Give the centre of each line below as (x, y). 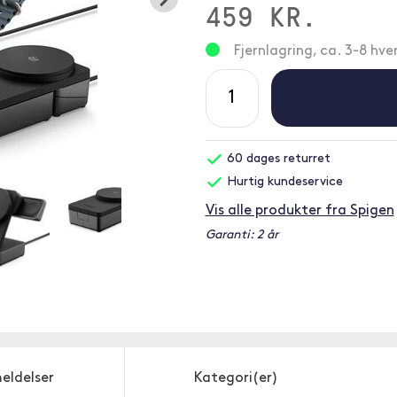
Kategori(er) (236, 378)
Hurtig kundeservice (283, 182)
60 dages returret (276, 159)
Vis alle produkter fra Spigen (300, 211)
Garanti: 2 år (241, 235)
